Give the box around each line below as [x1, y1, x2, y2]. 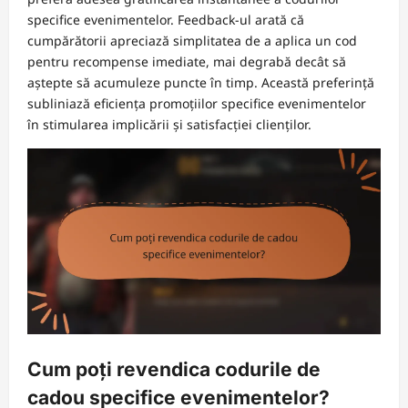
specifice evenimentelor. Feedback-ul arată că [27, 11, 304, 28]
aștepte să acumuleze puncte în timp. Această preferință [27, 74, 374, 91]
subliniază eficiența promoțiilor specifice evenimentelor [27, 95, 366, 112]
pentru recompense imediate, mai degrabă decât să [27, 53, 346, 70]
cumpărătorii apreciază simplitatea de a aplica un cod [27, 32, 357, 49]
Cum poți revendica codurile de [27, 358, 321, 382]
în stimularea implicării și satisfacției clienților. [27, 116, 311, 133]
